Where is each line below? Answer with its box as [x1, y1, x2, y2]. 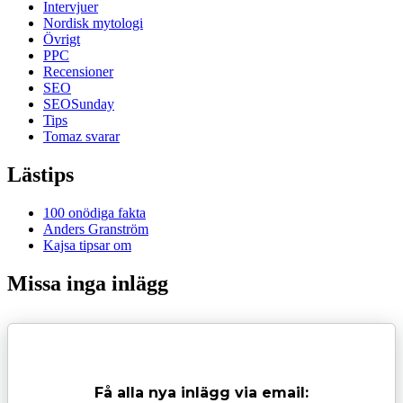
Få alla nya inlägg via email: [94, 383, 309, 401]
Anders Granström [43, 220, 148, 237]
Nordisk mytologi [43, 15, 143, 31]
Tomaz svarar [43, 129, 120, 145]
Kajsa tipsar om [43, 237, 131, 253]
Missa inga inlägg [7, 271, 168, 295]
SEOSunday [43, 96, 114, 112]
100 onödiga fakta [43, 204, 146, 220]
